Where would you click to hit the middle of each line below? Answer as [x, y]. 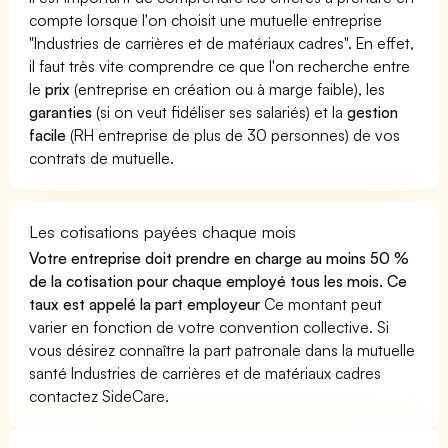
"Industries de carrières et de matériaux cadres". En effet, [222, 42]
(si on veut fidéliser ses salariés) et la [220, 111]
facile [47, 134]
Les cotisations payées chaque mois [163, 231]
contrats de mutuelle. [102, 157]
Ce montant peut [321, 303]
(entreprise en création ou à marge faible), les [228, 88]
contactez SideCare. [99, 395]
